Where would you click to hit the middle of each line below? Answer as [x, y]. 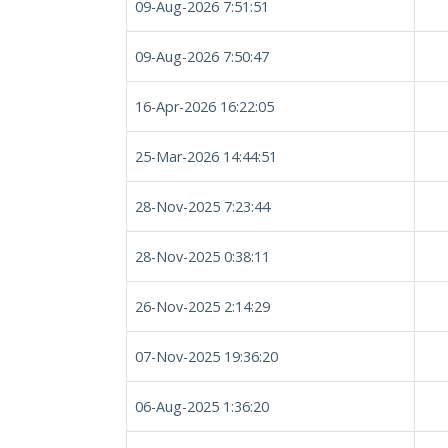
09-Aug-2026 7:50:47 [202, 56]
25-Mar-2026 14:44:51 [206, 156]
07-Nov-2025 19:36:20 [206, 356]
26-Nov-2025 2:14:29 [202, 306]
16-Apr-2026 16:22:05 [204, 106]
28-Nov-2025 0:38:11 [202, 256]
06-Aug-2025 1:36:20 [202, 406]
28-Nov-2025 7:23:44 [202, 206]
